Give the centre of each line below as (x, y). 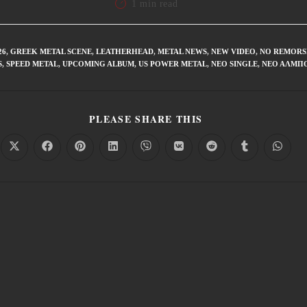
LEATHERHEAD (125, 51)
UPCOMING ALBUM (99, 63)
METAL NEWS (183, 51)
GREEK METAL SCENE (51, 51)
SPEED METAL (33, 63)
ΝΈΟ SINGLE (235, 63)
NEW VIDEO (234, 51)
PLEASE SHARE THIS (146, 119)
